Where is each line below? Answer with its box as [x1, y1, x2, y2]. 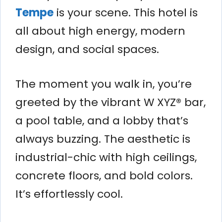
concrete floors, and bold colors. [15, 167, 193, 183]
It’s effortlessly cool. [15, 186, 123, 202]
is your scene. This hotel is [54, 4, 198, 20]
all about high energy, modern [15, 23, 185, 39]
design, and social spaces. [15, 41, 159, 57]
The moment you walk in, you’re [15, 76, 192, 92]
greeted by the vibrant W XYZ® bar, [15, 94, 206, 110]
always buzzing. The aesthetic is [15, 131, 190, 147]
